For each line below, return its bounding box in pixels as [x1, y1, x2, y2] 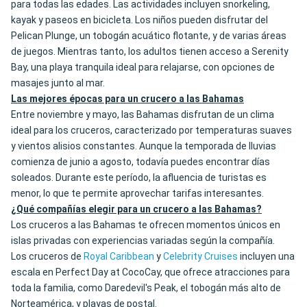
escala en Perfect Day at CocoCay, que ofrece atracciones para [11, 267, 290, 278]
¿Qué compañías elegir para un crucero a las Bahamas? [11, 204, 262, 215]
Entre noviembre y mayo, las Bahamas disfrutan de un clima [11, 109, 274, 121]
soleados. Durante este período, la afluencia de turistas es [11, 172, 267, 184]
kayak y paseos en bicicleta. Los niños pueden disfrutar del [11, 14, 268, 26]
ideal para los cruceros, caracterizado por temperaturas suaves [11, 125, 292, 136]
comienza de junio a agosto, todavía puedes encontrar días [11, 156, 270, 168]
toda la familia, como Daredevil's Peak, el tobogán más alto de [11, 282, 281, 294]
